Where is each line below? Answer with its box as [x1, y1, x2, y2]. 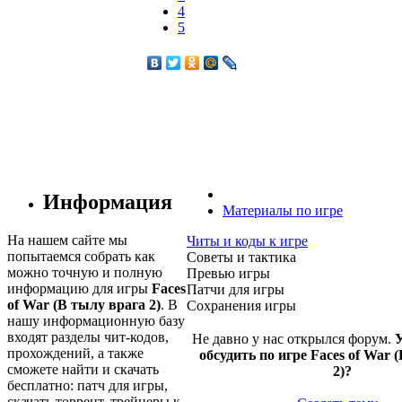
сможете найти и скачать [7, 361, 159, 377]
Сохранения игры [187, 297, 296, 313]
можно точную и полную [7, 264, 162, 280]
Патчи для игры [187, 281, 284, 297]
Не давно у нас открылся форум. [192, 330, 395, 346]
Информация [43, 189, 172, 214]
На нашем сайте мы [7, 232, 127, 248]
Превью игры [187, 265, 270, 281]
